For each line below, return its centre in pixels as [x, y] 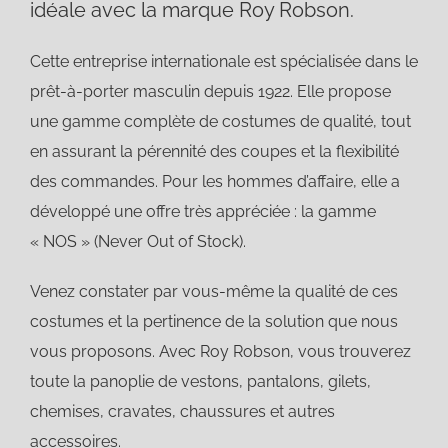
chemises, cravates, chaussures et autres [182, 411]
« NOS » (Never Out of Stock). [137, 241]
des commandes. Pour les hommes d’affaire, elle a [214, 181]
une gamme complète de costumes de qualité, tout [220, 121]
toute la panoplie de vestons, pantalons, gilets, [200, 381]
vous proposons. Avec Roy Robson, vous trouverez [220, 351]
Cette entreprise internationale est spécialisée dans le [223, 61]
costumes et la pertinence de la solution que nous [213, 321]
